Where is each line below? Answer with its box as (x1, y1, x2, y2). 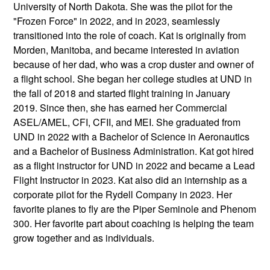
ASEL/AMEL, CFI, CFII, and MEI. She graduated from (13, 115, 241, 130)
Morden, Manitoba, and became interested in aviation (13, 43, 240, 57)
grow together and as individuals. (13, 231, 155, 245)
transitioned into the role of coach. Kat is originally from (13, 28, 246, 43)
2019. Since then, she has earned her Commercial (13, 101, 228, 115)
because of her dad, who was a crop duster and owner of (13, 57, 254, 72)
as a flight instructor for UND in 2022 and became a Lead (13, 159, 256, 173)
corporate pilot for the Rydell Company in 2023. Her (13, 187, 233, 202)
